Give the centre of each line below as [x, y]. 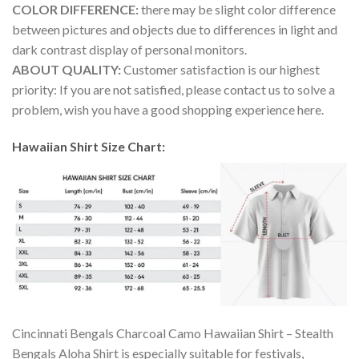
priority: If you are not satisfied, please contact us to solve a [173, 90]
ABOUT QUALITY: [68, 70]
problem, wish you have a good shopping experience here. [168, 110]
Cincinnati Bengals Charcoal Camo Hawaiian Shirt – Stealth [173, 333]
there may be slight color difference [237, 10]
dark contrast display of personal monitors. [129, 50]
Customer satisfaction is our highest [222, 70]
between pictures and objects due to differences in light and [175, 30]
